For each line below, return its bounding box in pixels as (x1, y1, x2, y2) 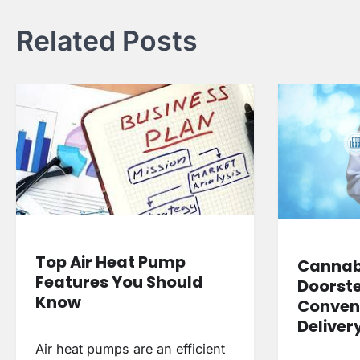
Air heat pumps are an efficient (35, 341, 225, 358)
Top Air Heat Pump (35, 251, 186, 274)
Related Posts (16, 24, 198, 58)
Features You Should (35, 271, 203, 294)
